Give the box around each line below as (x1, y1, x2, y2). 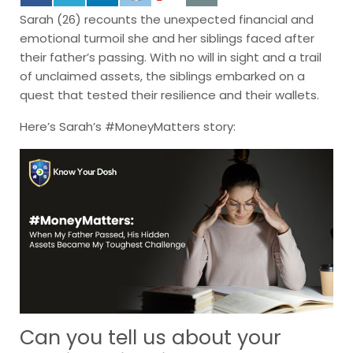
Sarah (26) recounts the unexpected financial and (20, 11, 314, 28)
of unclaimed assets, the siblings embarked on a (20, 68, 305, 85)
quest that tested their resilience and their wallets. (20, 87, 319, 104)
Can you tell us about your (20, 323, 281, 351)
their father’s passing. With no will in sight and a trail (20, 49, 321, 66)
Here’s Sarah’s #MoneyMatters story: (20, 118, 236, 136)
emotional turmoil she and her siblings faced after (20, 30, 314, 47)
